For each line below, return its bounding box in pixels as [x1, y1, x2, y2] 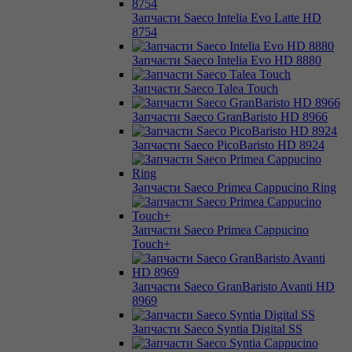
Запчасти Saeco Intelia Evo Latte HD [132, 10, 321, 24]
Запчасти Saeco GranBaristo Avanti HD [132, 279, 335, 293]
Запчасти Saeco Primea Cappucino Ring [132, 180, 336, 194]
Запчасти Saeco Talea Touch [132, 81, 278, 95]
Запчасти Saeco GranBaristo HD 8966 [132, 109, 328, 123]
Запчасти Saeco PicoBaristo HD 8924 [132, 137, 324, 152]
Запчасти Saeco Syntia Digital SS [132, 321, 302, 335]
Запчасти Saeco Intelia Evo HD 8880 [132, 53, 321, 67]
